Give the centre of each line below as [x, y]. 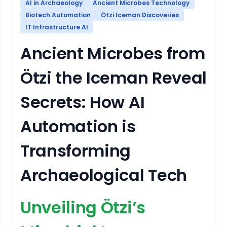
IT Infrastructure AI [57, 27]
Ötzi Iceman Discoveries [140, 15]
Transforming [76, 151]
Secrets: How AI [83, 102]
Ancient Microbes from [113, 53]
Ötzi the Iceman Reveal [113, 78]
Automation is [78, 126]
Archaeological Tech [104, 175]
